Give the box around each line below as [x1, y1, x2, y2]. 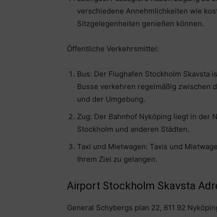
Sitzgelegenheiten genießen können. [77, 19, 204, 29]
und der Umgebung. [77, 94, 145, 104]
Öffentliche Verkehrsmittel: [67, 44, 159, 54]
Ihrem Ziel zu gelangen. [77, 155, 157, 164]
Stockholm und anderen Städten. [77, 124, 189, 134]
